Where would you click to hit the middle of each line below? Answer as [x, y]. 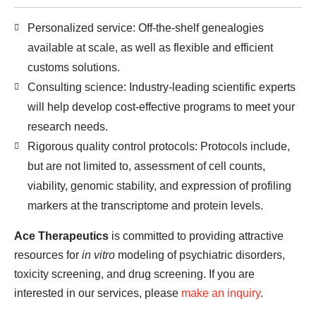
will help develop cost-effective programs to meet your [161, 107]
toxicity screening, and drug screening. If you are [134, 274]
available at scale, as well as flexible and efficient [150, 48]
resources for [48, 255]
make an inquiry [221, 293]
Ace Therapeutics [61, 236]
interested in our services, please [98, 293]
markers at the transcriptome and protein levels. [145, 206]
